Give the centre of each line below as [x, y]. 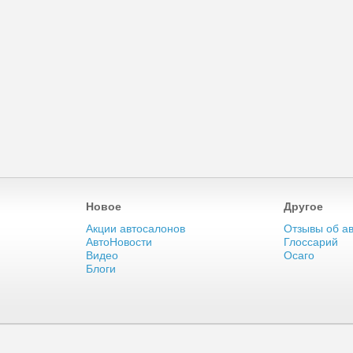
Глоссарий [311, 242]
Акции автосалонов [136, 229]
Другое [303, 206]
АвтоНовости [119, 242]
